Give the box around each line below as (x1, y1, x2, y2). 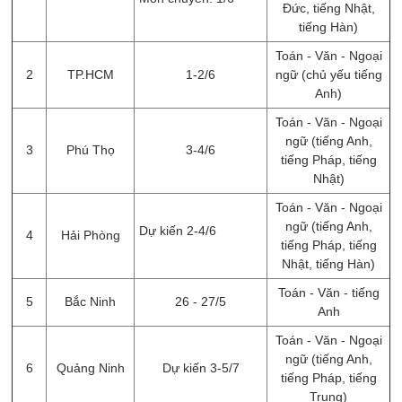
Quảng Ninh (56, 361, 125, 375)
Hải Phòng (60, 228, 120, 242)
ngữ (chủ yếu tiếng (275, 67, 382, 82)
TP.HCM (66, 67, 114, 82)
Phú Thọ (66, 143, 115, 157)
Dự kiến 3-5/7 (162, 361, 240, 375)
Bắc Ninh (65, 294, 116, 309)
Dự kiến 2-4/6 (139, 223, 216, 238)
